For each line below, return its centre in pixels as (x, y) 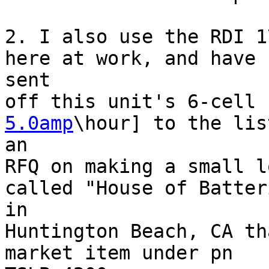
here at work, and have (130, 59)
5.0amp (39, 123)
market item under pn (119, 253)
